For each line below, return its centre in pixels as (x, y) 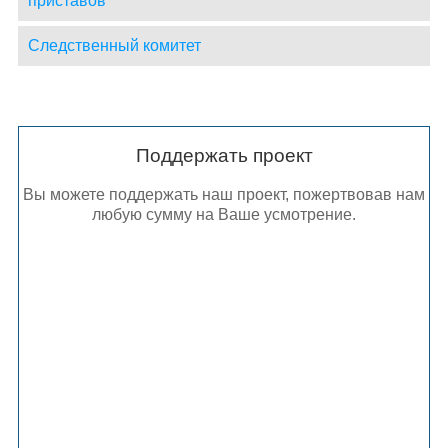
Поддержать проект (224, 156)
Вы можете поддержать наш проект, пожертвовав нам (224, 194)
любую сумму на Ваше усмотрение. (224, 214)
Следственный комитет (114, 46)
